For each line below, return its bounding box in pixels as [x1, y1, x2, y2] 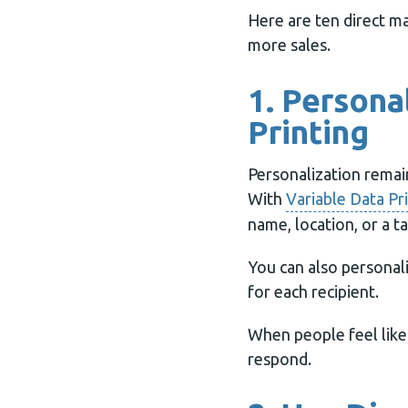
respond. [248, 350, 311, 368]
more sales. [248, 36, 331, 54]
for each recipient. [248, 282, 379, 301]
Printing [248, 114, 369, 150]
